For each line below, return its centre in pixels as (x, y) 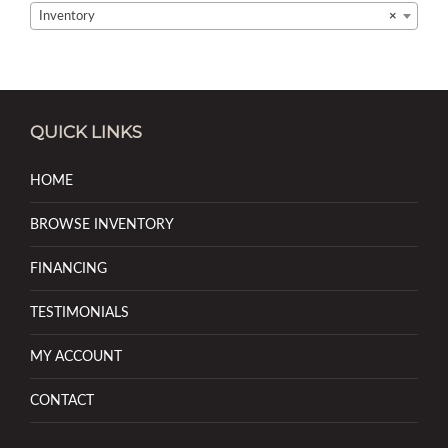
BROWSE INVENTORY (102, 224)
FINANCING (68, 268)
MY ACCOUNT (76, 356)
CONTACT (62, 400)
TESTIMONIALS (79, 312)
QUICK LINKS (86, 131)
